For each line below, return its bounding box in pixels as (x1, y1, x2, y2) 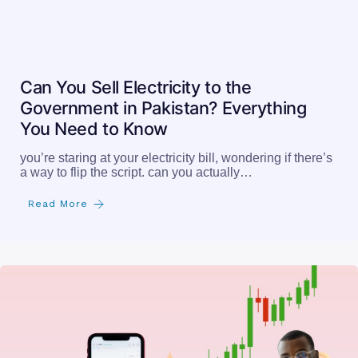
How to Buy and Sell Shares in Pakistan (20, 330, 329, 352)
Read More (28, 42, 88, 54)
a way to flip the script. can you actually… (20, 9, 253, 23)
